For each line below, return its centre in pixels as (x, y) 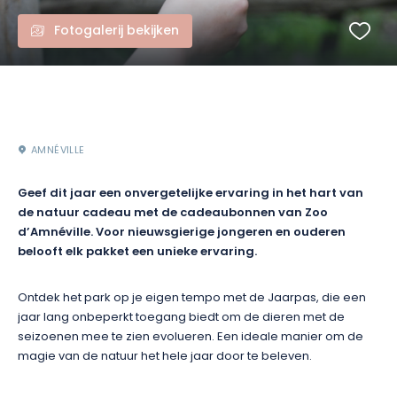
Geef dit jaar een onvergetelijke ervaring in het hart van (191, 194)
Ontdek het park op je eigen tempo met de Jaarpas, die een (192, 298)
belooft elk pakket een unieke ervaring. (137, 253)
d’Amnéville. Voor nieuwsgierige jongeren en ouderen (182, 233)
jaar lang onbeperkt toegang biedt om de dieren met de (181, 318)
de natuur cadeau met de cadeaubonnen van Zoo (173, 214)
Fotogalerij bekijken (117, 31)
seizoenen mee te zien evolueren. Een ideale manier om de (191, 337)
